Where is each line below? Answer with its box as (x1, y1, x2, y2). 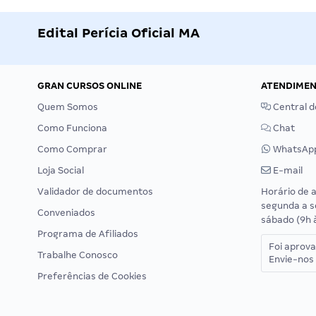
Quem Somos (37, 102, 98, 112)
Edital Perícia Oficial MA (37, 25, 200, 40)
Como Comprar (37, 144, 107, 154)
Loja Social (37, 165, 84, 176)
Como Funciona (37, 123, 107, 133)
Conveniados (37, 207, 95, 218)
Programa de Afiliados (37, 229, 138, 239)
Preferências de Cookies (37, 271, 147, 281)
